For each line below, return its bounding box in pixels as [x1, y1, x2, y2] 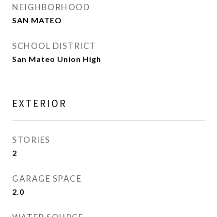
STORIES [12, 135, 50, 145]
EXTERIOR [12, 97, 67, 110]
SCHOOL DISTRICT [12, 41, 96, 51]
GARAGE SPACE [12, 173, 81, 184]
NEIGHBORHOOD [12, 2, 90, 12]
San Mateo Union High [12, 54, 101, 63]
